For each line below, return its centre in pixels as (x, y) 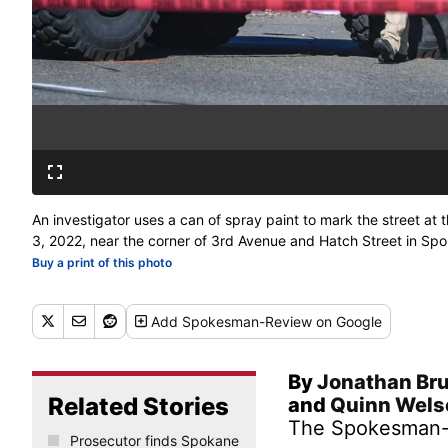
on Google (347, 321)
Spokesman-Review (247, 321)
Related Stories (138, 406)
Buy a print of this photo (102, 262)
